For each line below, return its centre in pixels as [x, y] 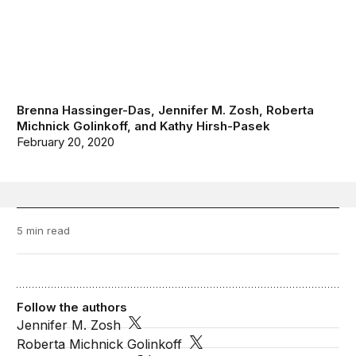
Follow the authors [72, 308]
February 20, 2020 [66, 142]
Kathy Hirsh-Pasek [215, 126]
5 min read [44, 231]
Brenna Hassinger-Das [84, 110]
